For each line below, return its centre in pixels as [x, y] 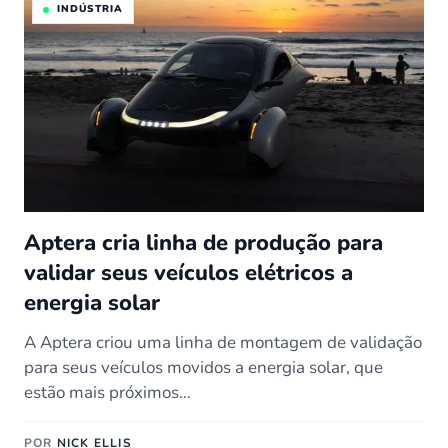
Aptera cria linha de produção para [203, 243]
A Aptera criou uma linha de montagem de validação [223, 342]
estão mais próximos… [107, 392]
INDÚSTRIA [90, 9]
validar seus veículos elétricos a [188, 273]
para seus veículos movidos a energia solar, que [203, 367]
